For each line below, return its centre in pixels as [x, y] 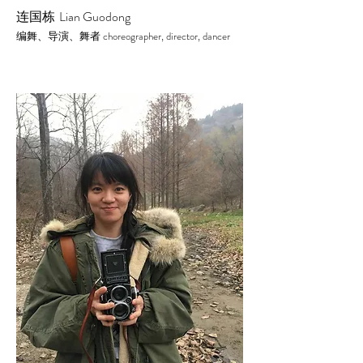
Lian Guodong [95, 17]
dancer [216, 36]
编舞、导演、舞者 [60, 36]
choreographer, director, [153, 36]
